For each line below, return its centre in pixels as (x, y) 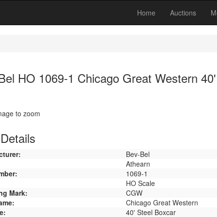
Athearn (138, 164)
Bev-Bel (138, 154)
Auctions (183, 13)
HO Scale (140, 183)
